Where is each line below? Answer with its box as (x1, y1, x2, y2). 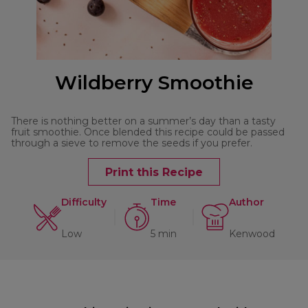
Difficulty (60, 196, 107, 209)
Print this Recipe (105, 165, 203, 179)
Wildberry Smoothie (54, 71, 254, 95)
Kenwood (228, 228, 275, 241)
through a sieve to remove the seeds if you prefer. (11, 137, 252, 150)
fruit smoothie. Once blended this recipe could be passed (11, 126, 285, 139)
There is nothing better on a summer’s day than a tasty (11, 115, 276, 128)
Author (228, 196, 264, 209)
